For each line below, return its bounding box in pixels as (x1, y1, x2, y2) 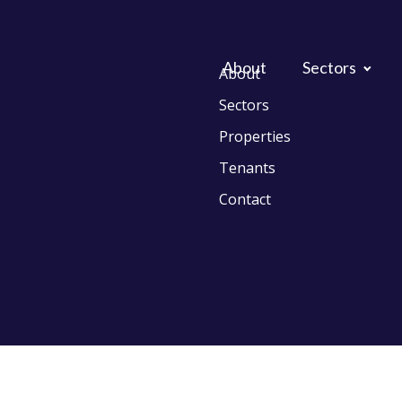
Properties (219, 127, 291, 146)
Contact (219, 189, 271, 209)
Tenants (219, 158, 275, 178)
